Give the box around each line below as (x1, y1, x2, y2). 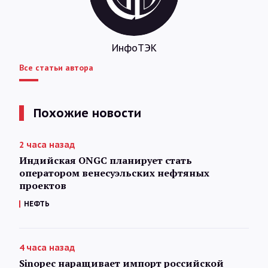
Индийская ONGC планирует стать (19, 154, 192, 167)
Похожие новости (33, 105, 141, 121)
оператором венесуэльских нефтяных (19, 166, 209, 180)
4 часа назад (19, 242, 75, 254)
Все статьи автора (19, 62, 93, 74)
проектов (19, 179, 66, 193)
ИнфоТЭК (111, 42, 157, 54)
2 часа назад (19, 139, 75, 151)
